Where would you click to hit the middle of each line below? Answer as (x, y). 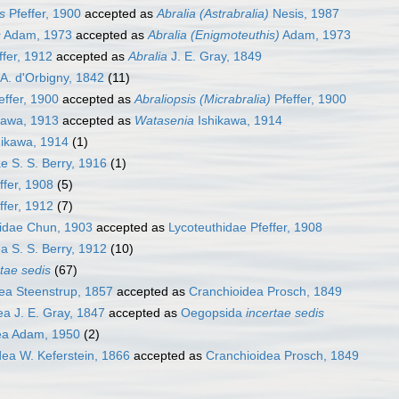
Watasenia (164, 121)
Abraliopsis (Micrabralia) (203, 99)
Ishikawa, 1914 (238, 121)
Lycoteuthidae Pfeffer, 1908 (245, 228)
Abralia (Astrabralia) (213, 14)
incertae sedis (285, 313)
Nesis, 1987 (304, 14)
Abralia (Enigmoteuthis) (214, 35)
